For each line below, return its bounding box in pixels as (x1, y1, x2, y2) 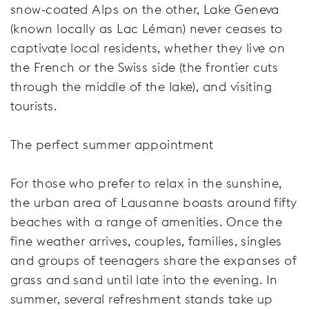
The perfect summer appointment (10, 136, 214, 152)
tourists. (10, 97, 57, 114)
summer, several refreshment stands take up (10, 290, 273, 307)
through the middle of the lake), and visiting (10, 78, 272, 94)
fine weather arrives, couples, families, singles (10, 232, 282, 249)
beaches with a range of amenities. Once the (10, 213, 283, 230)
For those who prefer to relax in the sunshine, (10, 175, 282, 191)
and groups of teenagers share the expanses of (10, 252, 297, 268)
